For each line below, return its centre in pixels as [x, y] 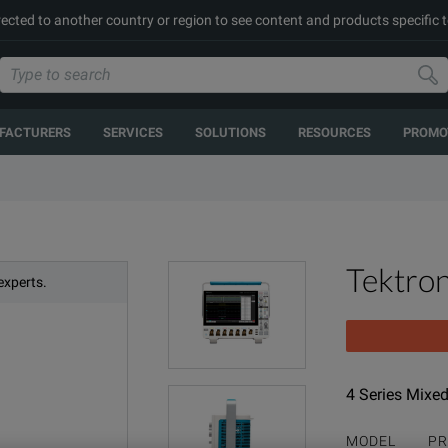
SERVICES [133, 132]
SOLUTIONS [230, 132]
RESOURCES [334, 132]
